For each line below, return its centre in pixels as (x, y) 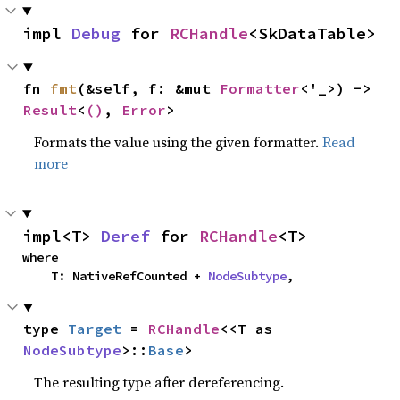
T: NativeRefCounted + (129, 276)
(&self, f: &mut (149, 88)
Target (95, 329)
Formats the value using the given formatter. (179, 142)
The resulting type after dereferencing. (159, 382)
